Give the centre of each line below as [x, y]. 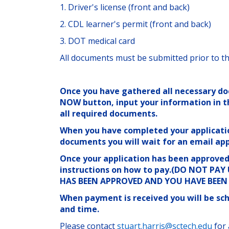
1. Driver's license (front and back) [125, 7]
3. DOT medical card [97, 41]
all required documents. [110, 113]
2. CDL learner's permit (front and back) [135, 24]
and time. [83, 209]
